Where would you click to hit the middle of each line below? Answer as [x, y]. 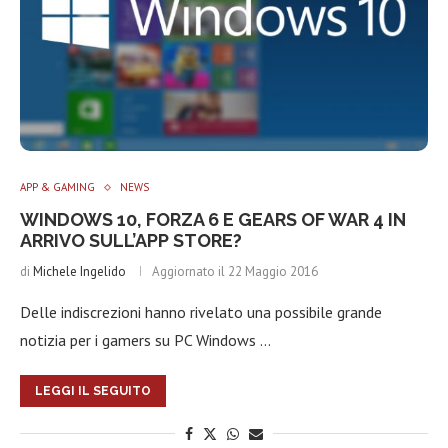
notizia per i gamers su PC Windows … [145, 340]
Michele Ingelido [79, 271]
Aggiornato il [190, 271]
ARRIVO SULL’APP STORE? [131, 240]
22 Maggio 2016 [273, 271]
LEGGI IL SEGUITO [93, 391]
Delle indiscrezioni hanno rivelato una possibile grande [201, 312]
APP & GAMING [57, 187]
